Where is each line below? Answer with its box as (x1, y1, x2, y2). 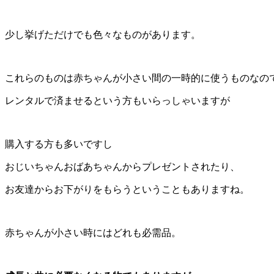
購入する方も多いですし (5, 138, 113, 149)
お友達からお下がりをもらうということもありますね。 (5, 183, 250, 194)
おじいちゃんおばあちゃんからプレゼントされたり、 (5, 161, 240, 172)
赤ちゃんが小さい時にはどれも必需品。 (5, 227, 181, 238)
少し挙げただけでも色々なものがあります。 (5, 29, 201, 40)
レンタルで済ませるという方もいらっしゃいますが (5, 95, 230, 106)
